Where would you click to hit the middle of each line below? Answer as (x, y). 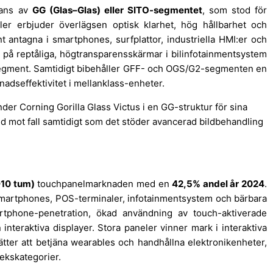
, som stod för (235, 10)
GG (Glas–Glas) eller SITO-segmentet (117, 10)
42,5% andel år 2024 (218, 184)
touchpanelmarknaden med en (103, 184)
